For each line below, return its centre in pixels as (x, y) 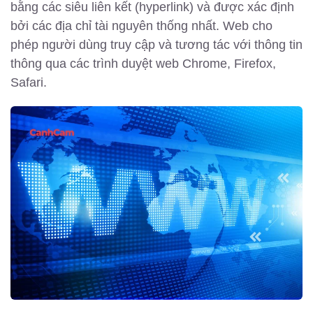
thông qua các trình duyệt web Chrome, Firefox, (143, 64)
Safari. (29, 83)
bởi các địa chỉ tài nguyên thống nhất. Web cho (141, 26)
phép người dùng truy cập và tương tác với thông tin (156, 45)
